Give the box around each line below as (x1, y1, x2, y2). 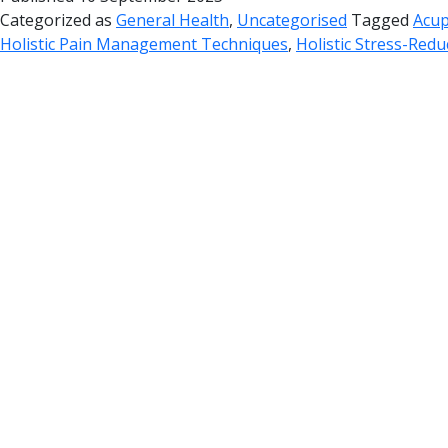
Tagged (351, 8, 413, 31)
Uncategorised (237, 8, 347, 31)
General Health (116, 8, 229, 31)
